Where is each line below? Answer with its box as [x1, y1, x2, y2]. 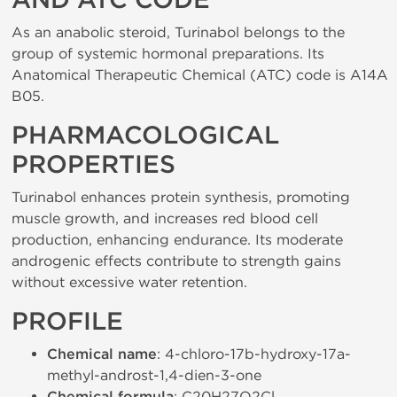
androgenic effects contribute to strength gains [12, 253, 341, 269]
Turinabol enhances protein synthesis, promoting [12, 189, 350, 206]
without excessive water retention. [12, 274, 247, 291]
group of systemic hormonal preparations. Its [12, 45, 324, 62]
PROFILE [12, 307, 123, 337]
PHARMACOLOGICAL [12, 121, 279, 151]
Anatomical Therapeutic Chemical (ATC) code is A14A [12, 66, 388, 83]
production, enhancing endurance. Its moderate [12, 231, 343, 248]
